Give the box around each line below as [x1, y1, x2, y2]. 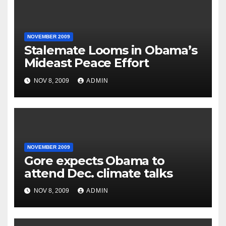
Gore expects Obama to [24, 153, 164, 168]
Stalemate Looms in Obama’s [24, 43, 197, 58]
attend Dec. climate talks [24, 165, 173, 181]
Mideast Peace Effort [24, 55, 149, 71]
